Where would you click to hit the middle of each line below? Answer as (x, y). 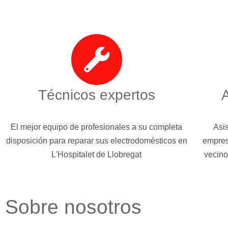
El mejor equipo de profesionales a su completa (97, 127)
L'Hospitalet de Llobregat (97, 154)
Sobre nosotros (73, 207)
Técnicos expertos (96, 95)
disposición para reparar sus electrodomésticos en (96, 140)
